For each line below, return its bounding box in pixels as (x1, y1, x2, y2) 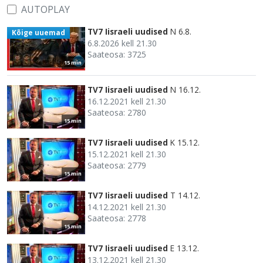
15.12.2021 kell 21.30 (87, 148, 166, 160)
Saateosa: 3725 (87, 48, 146, 60)
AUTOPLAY (21, 2, 70, 16)
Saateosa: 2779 (87, 159, 146, 171)
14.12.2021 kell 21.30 (87, 201, 166, 213)
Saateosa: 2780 (87, 106, 146, 118)
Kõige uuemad (11, 27, 65, 38)
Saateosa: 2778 (87, 212, 146, 224)
